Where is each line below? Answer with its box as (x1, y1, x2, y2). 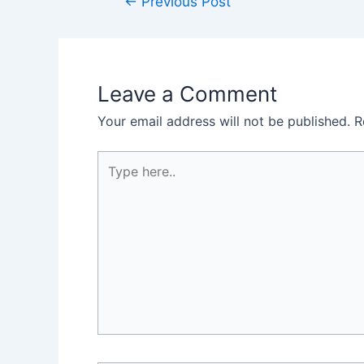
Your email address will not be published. (97, 113, 350, 130)
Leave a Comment (97, 81, 277, 107)
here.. (97, 172, 130, 189)
